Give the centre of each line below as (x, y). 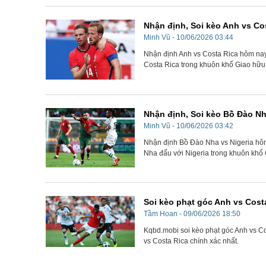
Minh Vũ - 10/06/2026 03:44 (189, 38)
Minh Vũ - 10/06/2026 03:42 (189, 126)
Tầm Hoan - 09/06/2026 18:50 (192, 213)
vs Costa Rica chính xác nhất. (191, 241)
